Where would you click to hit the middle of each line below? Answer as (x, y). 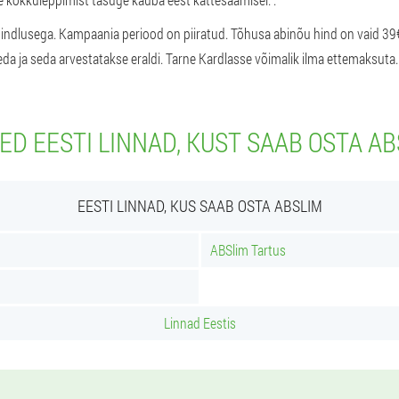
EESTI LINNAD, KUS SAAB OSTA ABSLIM (199, 206)
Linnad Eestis (199, 323)
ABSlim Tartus (248, 250)
